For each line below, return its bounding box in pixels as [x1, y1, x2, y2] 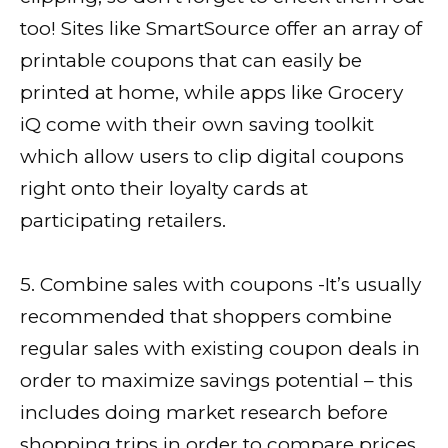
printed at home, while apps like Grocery [20, 80, 403, 104]
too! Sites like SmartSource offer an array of [20, 16, 422, 40]
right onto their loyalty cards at [20, 176, 308, 200]
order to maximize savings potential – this [20, 368, 413, 392]
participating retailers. [20, 208, 226, 232]
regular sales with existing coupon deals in [20, 336, 420, 360]
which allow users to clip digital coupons [20, 144, 404, 168]
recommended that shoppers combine [20, 304, 392, 328]
